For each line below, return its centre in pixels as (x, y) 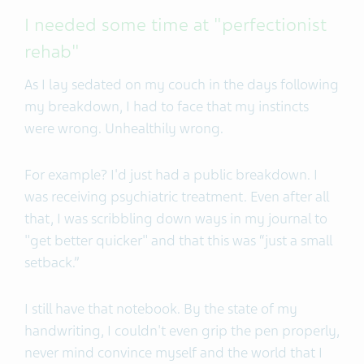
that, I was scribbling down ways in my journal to (176, 218)
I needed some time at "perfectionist (175, 25)
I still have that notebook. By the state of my (161, 308)
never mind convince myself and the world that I (173, 352)
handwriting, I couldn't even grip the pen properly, (182, 330)
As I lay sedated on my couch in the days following (182, 84)
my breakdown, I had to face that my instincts (167, 106)
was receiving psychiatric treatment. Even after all (177, 196)
